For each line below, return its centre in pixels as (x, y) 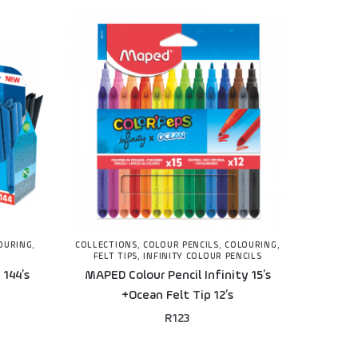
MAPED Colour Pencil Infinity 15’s (177, 276)
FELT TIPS (115, 257)
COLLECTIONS (106, 246)
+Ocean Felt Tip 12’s (178, 296)
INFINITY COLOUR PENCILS (203, 257)
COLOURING (251, 246)
